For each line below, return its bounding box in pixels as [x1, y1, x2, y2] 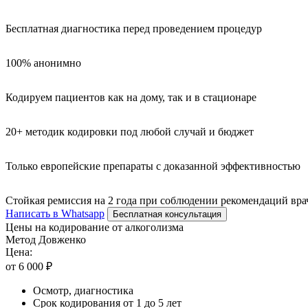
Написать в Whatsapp [5, 207, 104, 219]
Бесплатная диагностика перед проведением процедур [5, 22, 262, 34]
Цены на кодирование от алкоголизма [5, 221, 184, 233]
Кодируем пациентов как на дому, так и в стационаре [5, 91, 256, 103]
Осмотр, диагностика [33, 284, 133, 296]
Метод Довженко [5, 233, 86, 245]
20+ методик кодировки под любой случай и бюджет [5, 125, 254, 137]
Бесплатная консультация [113, 208, 221, 219]
